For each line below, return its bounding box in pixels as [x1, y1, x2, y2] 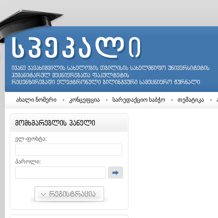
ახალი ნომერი [16, 96, 56, 103]
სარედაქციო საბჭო [112, 96, 165, 103]
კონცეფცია [69, 96, 100, 103]
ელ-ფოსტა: [15, 135, 47, 142]
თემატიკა [178, 96, 204, 103]
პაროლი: [15, 158, 41, 165]
